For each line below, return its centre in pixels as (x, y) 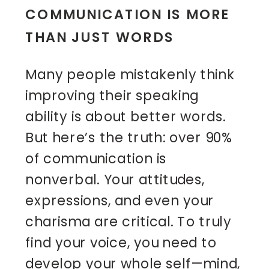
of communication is (96, 158)
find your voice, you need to (121, 242)
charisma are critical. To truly (128, 221)
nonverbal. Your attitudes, (115, 179)
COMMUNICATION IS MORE (127, 14)
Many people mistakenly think (130, 74)
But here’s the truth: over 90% (129, 137)
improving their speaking (112, 95)
